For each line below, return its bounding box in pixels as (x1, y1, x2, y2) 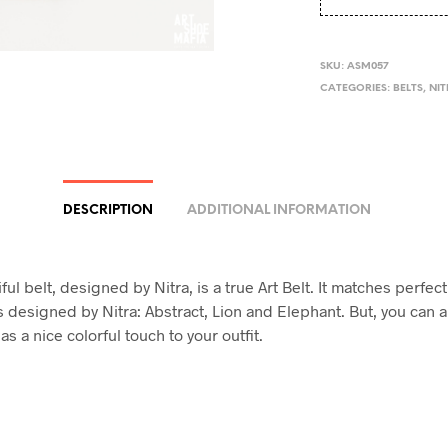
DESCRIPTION (62, 204, 153, 217)
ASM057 (347, 61, 390, 72)
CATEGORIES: (320, 83, 394, 94)
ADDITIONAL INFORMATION (186, 204, 371, 217)
